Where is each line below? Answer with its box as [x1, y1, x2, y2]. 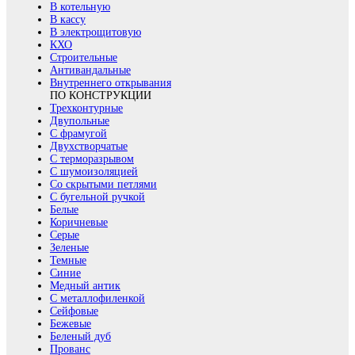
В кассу [50, 13, 86, 25]
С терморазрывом [50, 152, 134, 165]
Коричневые [50, 216, 108, 228]
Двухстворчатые [50, 139, 128, 152]
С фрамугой [50, 127, 107, 139]
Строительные [50, 51, 117, 63]
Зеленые [50, 241, 89, 254]
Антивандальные [50, 63, 131, 76]
